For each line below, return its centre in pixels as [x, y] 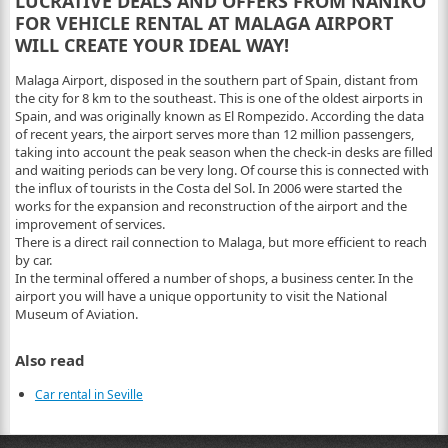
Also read [49, 360]
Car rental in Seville [88, 394]
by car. [33, 260]
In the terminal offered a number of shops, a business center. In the [213, 278]
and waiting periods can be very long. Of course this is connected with [221, 170]
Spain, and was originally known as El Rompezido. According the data [219, 116]
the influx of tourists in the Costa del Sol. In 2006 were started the [208, 188]
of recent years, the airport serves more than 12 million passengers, [214, 134]
